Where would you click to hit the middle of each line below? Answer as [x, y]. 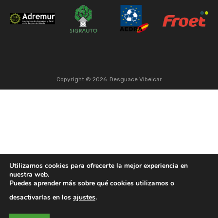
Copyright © [74, 79]
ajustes [84, 197]
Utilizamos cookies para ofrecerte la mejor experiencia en [99, 166]
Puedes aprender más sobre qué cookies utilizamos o [92, 183]
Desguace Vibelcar [136, 79]
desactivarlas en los [41, 197]
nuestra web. [29, 174]
